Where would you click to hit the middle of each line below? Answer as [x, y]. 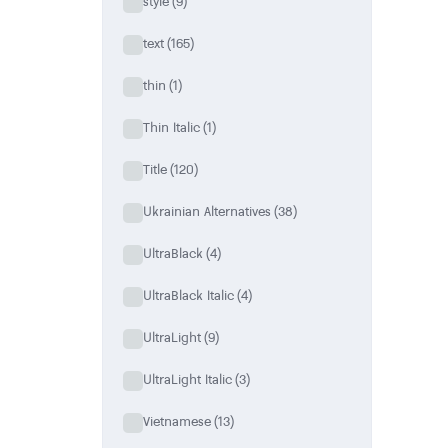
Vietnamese [177, 421]
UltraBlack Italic [188, 295]
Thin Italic [171, 127]
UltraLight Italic [187, 379]
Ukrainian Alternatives [207, 211]
